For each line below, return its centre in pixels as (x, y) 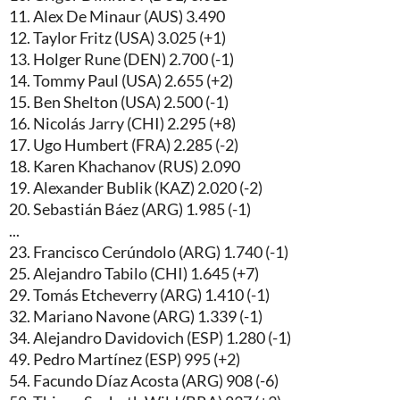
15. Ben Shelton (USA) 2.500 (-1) (119, 101)
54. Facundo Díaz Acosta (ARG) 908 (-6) (144, 380)
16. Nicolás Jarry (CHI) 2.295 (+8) (122, 123)
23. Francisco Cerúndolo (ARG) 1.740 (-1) (149, 251)
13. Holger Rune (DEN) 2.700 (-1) (121, 58)
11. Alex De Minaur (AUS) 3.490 (117, 16)
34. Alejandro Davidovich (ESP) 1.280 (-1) (150, 337)
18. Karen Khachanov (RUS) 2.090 (125, 166)
